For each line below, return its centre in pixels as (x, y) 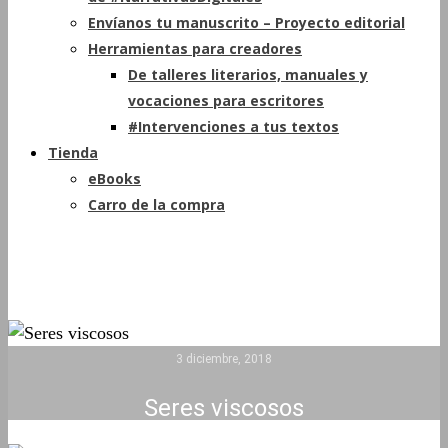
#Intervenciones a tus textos (233, 126)
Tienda (73, 152)
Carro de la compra (156, 204)
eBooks (114, 178)
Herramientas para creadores (195, 48)
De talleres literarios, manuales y (248, 74)
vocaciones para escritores (226, 100)
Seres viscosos (224, 408)
